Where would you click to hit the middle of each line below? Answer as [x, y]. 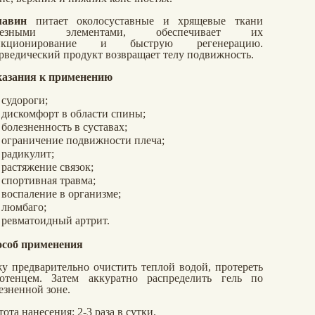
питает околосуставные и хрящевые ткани [149, 21]
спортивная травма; [49, 180]
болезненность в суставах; [64, 127]
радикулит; [28, 153]
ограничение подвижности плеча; [83, 140]
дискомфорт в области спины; [73, 113]
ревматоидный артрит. [56, 220]
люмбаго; [24, 207]
